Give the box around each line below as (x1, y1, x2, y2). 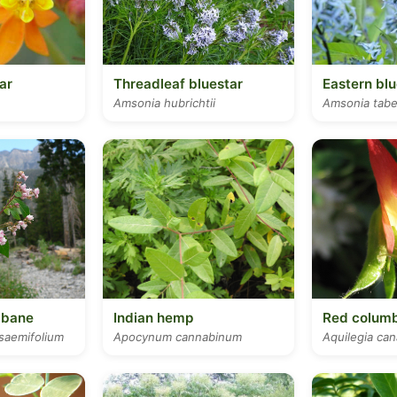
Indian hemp (113, 309, 193, 326)
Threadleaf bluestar (113, 75, 243, 92)
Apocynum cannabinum (113, 330, 242, 344)
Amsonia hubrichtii (113, 96, 215, 110)
